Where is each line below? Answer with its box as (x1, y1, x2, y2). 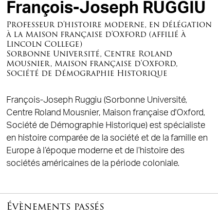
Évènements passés (6, 198, 104, 214)
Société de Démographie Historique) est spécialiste (6, 121, 205, 129)
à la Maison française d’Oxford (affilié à (6, 28, 186, 40)
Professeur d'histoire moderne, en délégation (6, 18, 212, 31)
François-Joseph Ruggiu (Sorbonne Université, (6, 95, 187, 104)
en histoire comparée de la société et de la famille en (6, 133, 208, 142)
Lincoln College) (6, 37, 82, 50)
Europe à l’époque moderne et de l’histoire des (6, 146, 184, 155)
